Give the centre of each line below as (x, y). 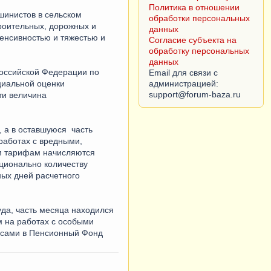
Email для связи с (184, 73)
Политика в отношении (194, 7)
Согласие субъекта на (193, 40)
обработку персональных (199, 51)
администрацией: (184, 83)
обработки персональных (200, 18)
